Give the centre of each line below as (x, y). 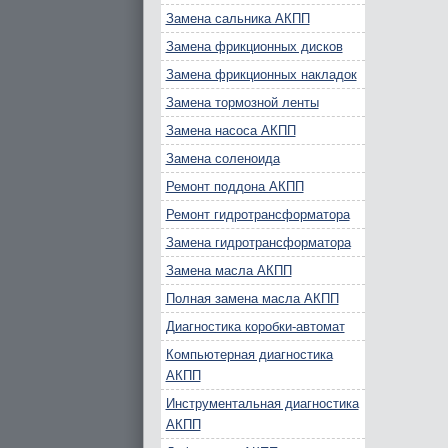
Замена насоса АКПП (230, 130)
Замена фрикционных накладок (261, 74)
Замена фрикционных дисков (254, 46)
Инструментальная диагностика (262, 403)
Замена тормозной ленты (242, 102)
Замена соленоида (222, 158)
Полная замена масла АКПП (252, 298)
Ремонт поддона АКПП (234, 186)
